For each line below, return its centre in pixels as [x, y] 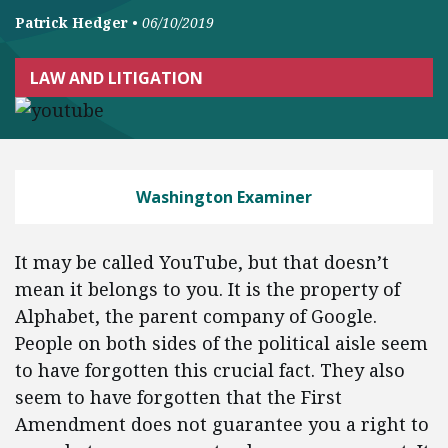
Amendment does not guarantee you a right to [222, 424]
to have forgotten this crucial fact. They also [210, 370]
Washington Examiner [224, 197]
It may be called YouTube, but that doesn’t [202, 262]
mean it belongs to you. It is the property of [207, 289]
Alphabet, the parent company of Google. [196, 316]
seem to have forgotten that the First [178, 397]
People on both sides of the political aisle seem [221, 343]
